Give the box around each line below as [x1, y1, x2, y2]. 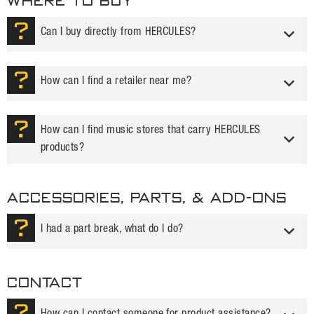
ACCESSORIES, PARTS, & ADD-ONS [7, 189, 287, 207]
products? [41, 143, 85, 153]
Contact [7, 273, 83, 292]
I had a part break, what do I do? [41, 224, 184, 234]
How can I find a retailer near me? [41, 76, 192, 86]
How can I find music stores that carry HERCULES [41, 125, 261, 135]
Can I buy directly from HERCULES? [41, 27, 196, 37]
